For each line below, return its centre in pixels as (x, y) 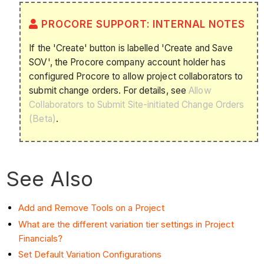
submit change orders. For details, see (109, 91)
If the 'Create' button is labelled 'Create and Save (131, 48)
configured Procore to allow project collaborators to (136, 77)
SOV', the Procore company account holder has (127, 62)
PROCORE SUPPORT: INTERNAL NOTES (143, 24)
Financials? (41, 238)
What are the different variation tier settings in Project (126, 224)
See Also (53, 178)
